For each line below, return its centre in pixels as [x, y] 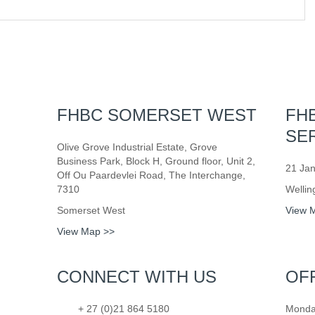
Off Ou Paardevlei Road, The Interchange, [151, 175]
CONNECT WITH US [136, 277]
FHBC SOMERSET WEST [156, 115]
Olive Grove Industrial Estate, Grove [137, 147]
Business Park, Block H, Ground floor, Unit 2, [156, 161]
